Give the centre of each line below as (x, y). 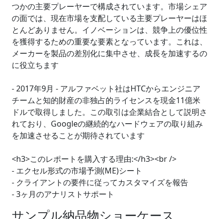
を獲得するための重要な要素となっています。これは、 (109, 42)
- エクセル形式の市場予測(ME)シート (77, 171)
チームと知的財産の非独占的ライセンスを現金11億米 (106, 100)
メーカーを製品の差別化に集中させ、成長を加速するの (109, 53)
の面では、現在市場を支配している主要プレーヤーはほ (109, 18)
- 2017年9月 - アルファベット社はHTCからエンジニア (106, 88)
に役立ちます (35, 65)
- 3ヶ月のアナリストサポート (63, 194)
